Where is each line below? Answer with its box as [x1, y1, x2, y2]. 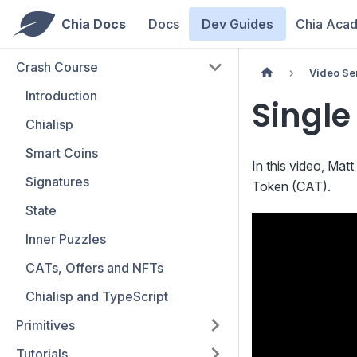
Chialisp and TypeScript [25, 288, 168, 304]
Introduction [25, 88, 97, 104]
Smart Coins [25, 145, 98, 161]
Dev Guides [201, 16, 273, 32]
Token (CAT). [252, 178, 331, 195]
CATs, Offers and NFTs [25, 260, 163, 276]
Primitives [16, 317, 75, 333]
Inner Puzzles [25, 231, 106, 247]
